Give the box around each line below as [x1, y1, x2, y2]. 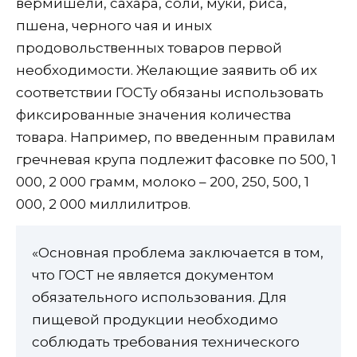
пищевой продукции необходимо [32, 312, 278, 328]
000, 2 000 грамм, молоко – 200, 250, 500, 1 [16, 174, 309, 190]
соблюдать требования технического [32, 334, 300, 351]
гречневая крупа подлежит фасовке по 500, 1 [16, 151, 336, 168]
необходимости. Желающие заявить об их [16, 62, 317, 79]
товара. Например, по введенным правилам [16, 129, 335, 146]
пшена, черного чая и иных [16, 18, 212, 34]
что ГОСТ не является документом [32, 267, 274, 284]
